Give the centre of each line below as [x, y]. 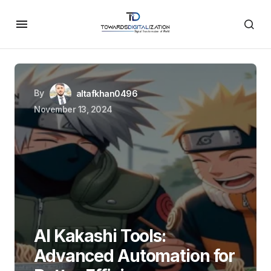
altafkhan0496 [107, 93]
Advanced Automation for [135, 256]
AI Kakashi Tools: [100, 236]
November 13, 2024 [73, 109]
